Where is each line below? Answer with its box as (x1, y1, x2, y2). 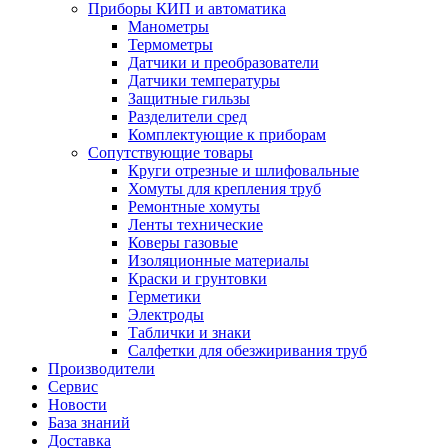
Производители (48, 360, 155, 377)
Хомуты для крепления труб (128, 180, 321, 197)
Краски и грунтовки (128, 270, 267, 287)
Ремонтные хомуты (128, 198, 260, 215)
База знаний (48, 414, 130, 431)
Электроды (128, 306, 204, 323)
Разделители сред (128, 108, 247, 125)
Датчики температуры (128, 72, 280, 89)
